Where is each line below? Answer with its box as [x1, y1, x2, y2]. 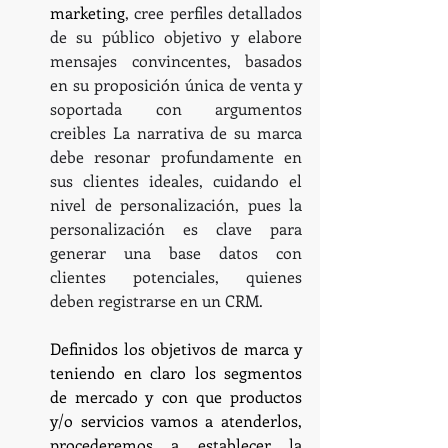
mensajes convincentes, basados [50, 49, 302, 71]
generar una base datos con [50, 241, 302, 263]
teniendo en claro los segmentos [50, 361, 302, 383]
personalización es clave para [50, 217, 302, 239]
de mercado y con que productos [50, 385, 302, 407]
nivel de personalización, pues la [50, 193, 302, 215]
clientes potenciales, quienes [50, 265, 302, 287]
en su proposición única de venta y [50, 73, 302, 95]
